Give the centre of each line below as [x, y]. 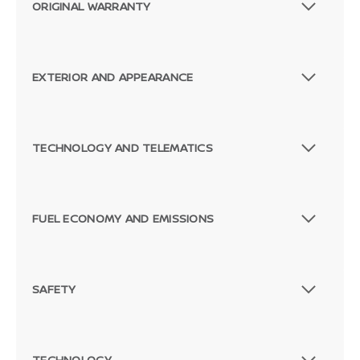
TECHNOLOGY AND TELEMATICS [123, 147]
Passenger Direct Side [86, 135]
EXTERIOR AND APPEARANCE [113, 76]
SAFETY [54, 288]
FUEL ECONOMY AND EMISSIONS [123, 218]
